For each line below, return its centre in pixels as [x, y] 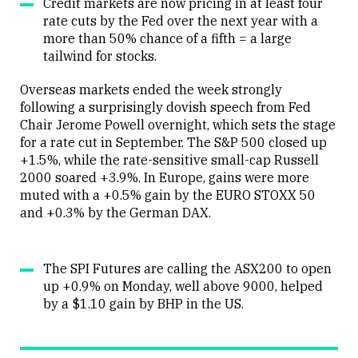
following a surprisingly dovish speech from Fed [165, 107]
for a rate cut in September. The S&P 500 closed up [173, 142]
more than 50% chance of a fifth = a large [167, 38]
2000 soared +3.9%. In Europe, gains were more [165, 177]
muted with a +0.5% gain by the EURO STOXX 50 [168, 195]
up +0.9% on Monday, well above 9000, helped [183, 286]
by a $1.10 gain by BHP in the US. [143, 304]
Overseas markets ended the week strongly [151, 89]
